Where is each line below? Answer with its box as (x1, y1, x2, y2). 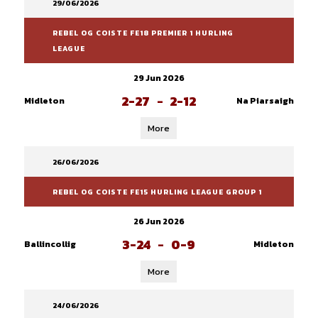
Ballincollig (23, 238, 76, 251)
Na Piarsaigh (236, 94, 294, 107)
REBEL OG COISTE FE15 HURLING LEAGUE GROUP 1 (52, 187, 262, 197)
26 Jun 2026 (133, 215, 185, 228)
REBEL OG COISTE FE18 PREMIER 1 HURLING (52, 28, 234, 38)
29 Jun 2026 (133, 72, 185, 84)
